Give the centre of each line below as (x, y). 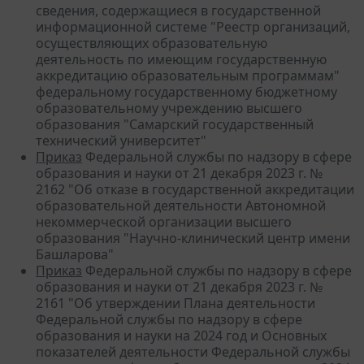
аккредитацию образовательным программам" (188, 75)
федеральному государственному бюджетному (186, 91)
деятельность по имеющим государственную (181, 59)
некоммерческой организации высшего (164, 221)
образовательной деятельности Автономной (181, 205)
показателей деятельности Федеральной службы (193, 351)
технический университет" (121, 140)
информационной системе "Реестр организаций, (193, 26)
